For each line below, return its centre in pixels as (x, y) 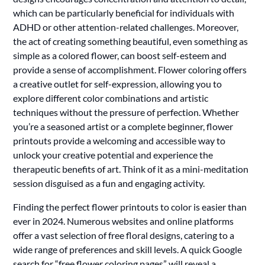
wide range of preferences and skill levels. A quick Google (128, 249)
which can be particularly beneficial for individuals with (124, 12)
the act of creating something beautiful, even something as (131, 41)
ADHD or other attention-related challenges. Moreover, (126, 27)
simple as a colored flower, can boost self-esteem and (120, 55)
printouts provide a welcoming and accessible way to (119, 140)
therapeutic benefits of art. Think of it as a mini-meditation (131, 169)
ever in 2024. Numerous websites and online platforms (124, 221)
